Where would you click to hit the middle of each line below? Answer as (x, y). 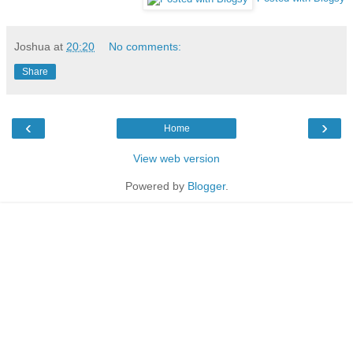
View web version (176, 158)
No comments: (145, 46)
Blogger (206, 186)
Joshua (32, 46)
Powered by (156, 186)
